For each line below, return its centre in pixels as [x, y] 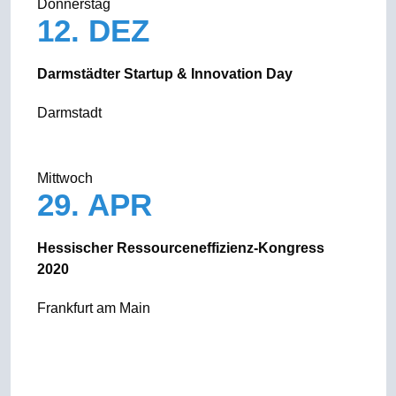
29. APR [99, 205]
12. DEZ [97, 30]
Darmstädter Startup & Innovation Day [164, 74]
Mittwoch [65, 178]
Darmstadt [69, 113]
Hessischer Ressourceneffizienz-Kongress [180, 248]
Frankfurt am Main [93, 308]
